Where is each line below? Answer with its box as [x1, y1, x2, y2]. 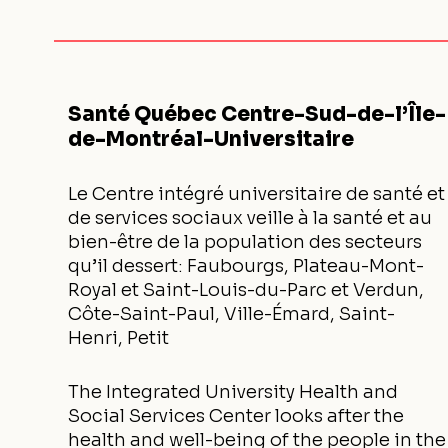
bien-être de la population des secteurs [68, 231, 422, 253]
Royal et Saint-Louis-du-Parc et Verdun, [68, 279, 424, 301]
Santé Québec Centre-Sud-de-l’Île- [68, 102, 446, 127]
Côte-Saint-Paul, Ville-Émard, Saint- [68, 303, 395, 325]
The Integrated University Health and [68, 381, 398, 403]
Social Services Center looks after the [68, 405, 404, 427]
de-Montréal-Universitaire [68, 127, 354, 152]
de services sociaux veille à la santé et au [68, 207, 432, 229]
